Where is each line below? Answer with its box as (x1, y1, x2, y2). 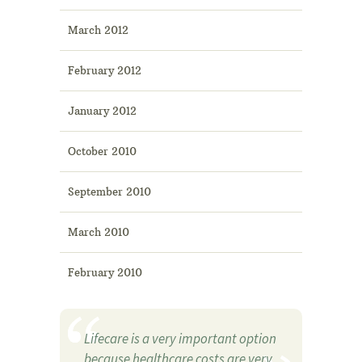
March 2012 (68, 23, 128, 37)
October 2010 (68, 145, 137, 158)
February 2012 (68, 64, 141, 78)
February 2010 (68, 266, 142, 280)
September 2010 (68, 185, 151, 199)
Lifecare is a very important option (84, 330, 276, 348)
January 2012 (68, 104, 137, 118)
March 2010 (68, 225, 129, 239)
